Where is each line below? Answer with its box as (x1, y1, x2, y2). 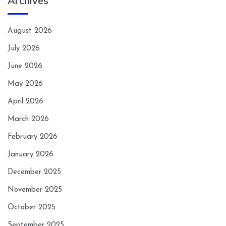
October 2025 (8, 203, 55, 211)
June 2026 (8, 62, 42, 70)
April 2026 (8, 97, 43, 105)
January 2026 (8, 150, 53, 158)
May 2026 (8, 80, 43, 88)
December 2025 (8, 168, 61, 176)
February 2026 (8, 133, 58, 141)
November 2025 (8, 186, 62, 194)
